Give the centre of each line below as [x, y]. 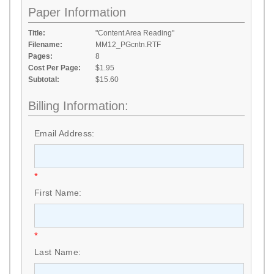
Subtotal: [44, 80]
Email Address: [65, 133]
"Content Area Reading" [135, 33]
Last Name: [58, 252]
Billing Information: [78, 106]
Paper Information [77, 12]
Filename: [45, 45]
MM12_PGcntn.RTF [128, 45]
